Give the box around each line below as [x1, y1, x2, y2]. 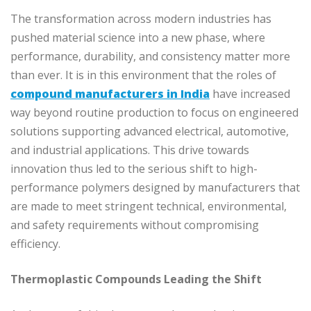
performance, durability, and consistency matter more [10, 48, 290, 64]
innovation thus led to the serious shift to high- [10, 160, 258, 176]
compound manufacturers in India [10, 85, 210, 101]
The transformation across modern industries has [10, 10, 271, 26]
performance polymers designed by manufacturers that [10, 179, 300, 195]
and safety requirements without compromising [10, 217, 259, 233]
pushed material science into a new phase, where [10, 29, 265, 45]
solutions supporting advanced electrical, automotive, [10, 123, 289, 139]
